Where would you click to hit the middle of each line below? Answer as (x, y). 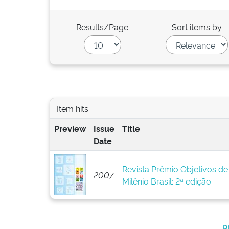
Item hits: (73, 108)
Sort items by (197, 27)
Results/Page (102, 27)
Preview (70, 128)
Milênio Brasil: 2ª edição (166, 181)
